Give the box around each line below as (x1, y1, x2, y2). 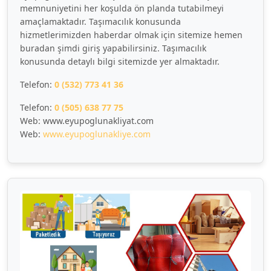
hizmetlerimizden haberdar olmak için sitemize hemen (20, 29, 243, 41)
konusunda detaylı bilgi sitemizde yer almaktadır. (20, 56, 220, 67)
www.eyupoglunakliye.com (43, 128, 151, 140)
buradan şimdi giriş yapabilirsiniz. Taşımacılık (20, 42, 206, 54)
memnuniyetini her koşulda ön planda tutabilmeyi (20, 2, 224, 14)
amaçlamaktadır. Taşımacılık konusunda (20, 16, 181, 27)
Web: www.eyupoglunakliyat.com (20, 115, 154, 126)
